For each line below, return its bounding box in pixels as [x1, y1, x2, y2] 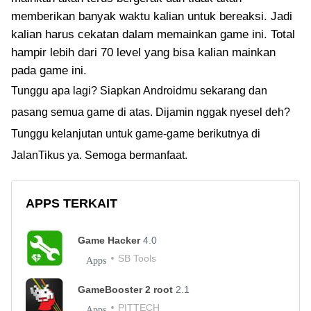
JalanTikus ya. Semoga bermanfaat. [11, 149, 187, 161]
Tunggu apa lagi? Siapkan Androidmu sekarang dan [11, 85, 267, 96]
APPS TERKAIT [26, 196, 117, 210]
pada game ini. [11, 64, 87, 77]
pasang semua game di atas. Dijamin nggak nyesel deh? [11, 106, 290, 118]
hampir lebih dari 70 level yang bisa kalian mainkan [11, 46, 276, 59]
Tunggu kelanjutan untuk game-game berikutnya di [11, 128, 260, 140]
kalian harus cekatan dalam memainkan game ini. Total [11, 28, 295, 41]
